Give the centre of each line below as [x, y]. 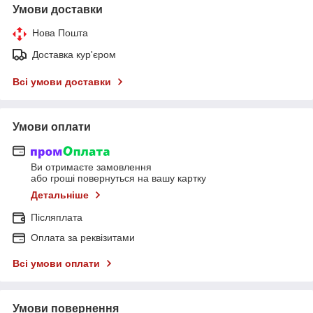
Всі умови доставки [62, 81]
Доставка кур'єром [74, 54]
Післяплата [57, 218]
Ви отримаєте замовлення [91, 167]
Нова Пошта [60, 32]
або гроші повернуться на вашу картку [118, 179]
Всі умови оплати [56, 264]
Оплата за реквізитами [83, 238]
